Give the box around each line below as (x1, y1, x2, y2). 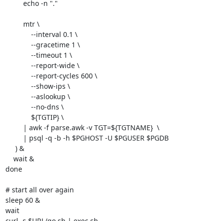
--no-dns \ (5, 102, 31, 111)
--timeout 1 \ (5, 50, 31, 60)
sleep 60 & (5, 195, 40, 205)
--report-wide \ (5, 60, 31, 70)
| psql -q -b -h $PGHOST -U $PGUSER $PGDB (5, 133, 23, 143)
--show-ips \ (5, 81, 31, 91)
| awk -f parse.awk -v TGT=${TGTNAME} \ (5, 122, 23, 132)
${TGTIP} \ (5, 112, 31, 122)
